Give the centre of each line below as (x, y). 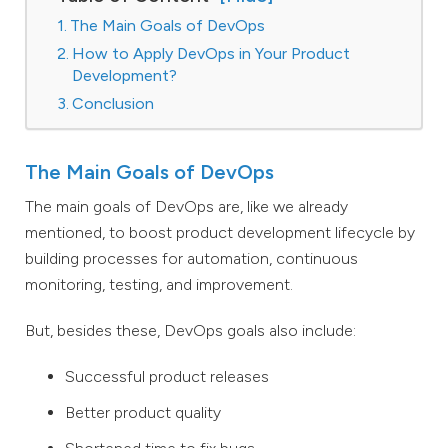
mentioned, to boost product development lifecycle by (220, 232)
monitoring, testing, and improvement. (159, 284)
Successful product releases (167, 376)
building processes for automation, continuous (191, 258)
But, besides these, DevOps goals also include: (190, 330)
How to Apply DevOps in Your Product (211, 53)
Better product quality (143, 412)
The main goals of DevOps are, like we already (186, 206)
